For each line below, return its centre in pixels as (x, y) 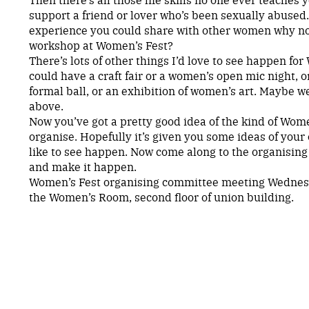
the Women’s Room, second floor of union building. (161, 196)
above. (46, 105)
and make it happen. (82, 166)
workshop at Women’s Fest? (101, 44)
